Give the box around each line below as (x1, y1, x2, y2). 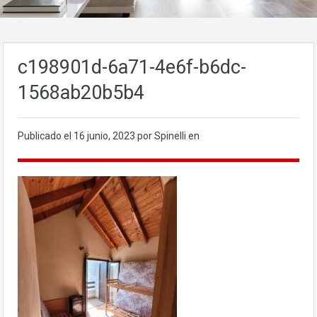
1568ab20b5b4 (18, 81, 144, 104)
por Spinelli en (137, 130, 200, 142)
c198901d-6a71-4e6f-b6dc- (18, 56, 246, 79)
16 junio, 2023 (74, 130, 137, 142)
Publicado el (18, 130, 74, 142)
